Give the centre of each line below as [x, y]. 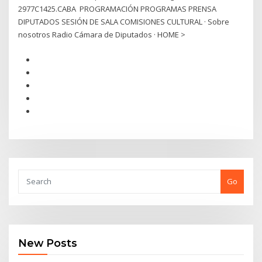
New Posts [48, 243]
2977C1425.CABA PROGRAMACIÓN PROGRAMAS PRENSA [118, 9]
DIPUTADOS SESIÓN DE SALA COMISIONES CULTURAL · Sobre [124, 22]
